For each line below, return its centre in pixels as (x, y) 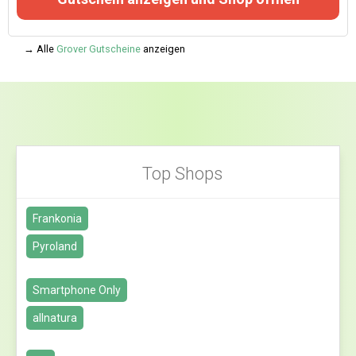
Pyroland (54, 246)
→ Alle (40, 49)
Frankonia (57, 219)
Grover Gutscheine (99, 49)
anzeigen (163, 49)
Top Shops (182, 174)
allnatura (54, 318)
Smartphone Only (76, 290)
